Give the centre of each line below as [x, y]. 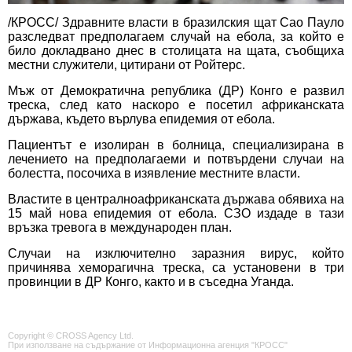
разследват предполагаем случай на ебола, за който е [176, 37]
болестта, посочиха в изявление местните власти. [154, 174]
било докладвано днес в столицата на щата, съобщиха [176, 51]
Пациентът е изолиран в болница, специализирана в [176, 145]
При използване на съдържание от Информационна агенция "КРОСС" [148, 345]
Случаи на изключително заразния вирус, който [176, 254]
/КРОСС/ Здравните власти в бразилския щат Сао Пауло [176, 23]
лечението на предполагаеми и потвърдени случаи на [176, 159]
